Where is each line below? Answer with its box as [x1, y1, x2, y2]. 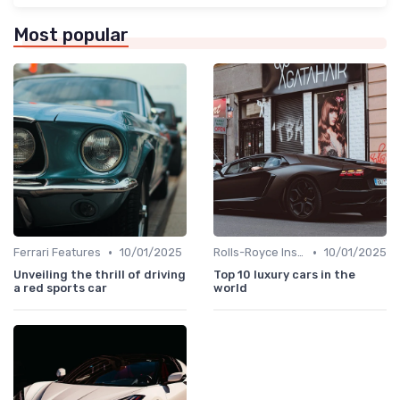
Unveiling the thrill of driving [13, 268, 186, 282]
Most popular [13, 24, 129, 46]
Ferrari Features [13, 246, 101, 260]
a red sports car [13, 281, 107, 296]
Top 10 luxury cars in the [213, 268, 355, 282]
